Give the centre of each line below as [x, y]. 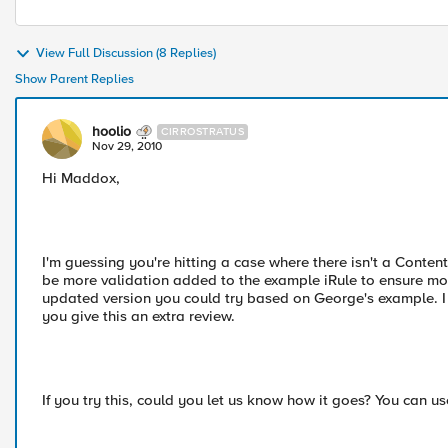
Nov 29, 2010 [127, 146]
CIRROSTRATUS [202, 131]
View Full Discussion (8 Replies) [126, 53]
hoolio [111, 131]
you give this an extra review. [138, 316]
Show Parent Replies [74, 79]
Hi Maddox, [81, 178]
